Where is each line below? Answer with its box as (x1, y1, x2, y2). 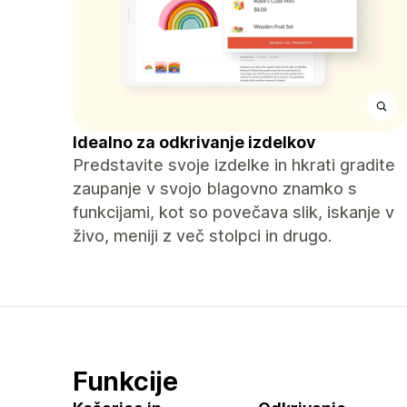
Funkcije (73, 365, 178, 397)
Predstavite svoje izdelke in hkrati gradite (73, 155, 395, 174)
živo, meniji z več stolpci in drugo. (73, 226, 332, 245)
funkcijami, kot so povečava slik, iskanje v (73, 203, 394, 222)
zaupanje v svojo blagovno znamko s (73, 179, 357, 198)
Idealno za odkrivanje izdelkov (73, 133, 315, 152)
